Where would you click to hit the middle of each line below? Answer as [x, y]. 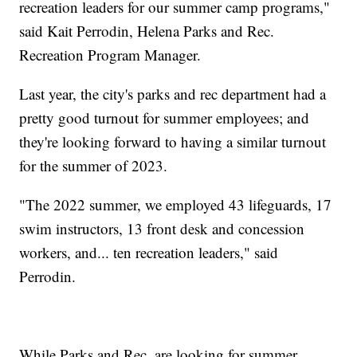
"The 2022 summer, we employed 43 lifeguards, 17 [176, 204]
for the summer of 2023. [94, 165]
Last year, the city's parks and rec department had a [173, 93]
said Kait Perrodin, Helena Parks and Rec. [147, 30]
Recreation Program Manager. [110, 54]
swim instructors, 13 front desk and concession [162, 228]
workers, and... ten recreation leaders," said [149, 252]
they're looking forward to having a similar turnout [173, 141]
